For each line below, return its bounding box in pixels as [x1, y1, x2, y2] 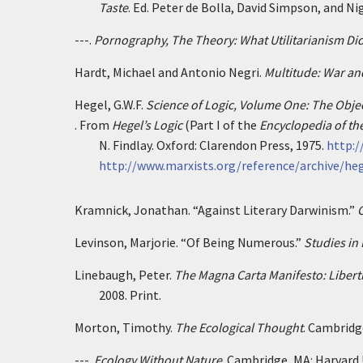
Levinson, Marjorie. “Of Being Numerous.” [75, 234, 304, 250]
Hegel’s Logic [112, 117, 182, 133]
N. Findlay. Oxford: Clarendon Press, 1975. [99, 137, 327, 153]
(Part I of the [182, 117, 259, 133]
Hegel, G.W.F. [75, 96, 146, 113]
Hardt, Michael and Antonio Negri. [75, 64, 264, 80]
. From [75, 117, 112, 133]
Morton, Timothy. [75, 319, 175, 335]
